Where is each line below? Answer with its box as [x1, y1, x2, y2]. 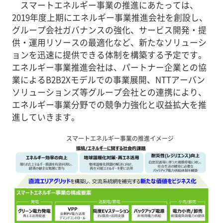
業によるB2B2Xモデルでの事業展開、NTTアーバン [11, 73, 205, 86]
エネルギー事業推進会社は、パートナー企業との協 [11, 61, 207, 73]
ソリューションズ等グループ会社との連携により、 [11, 86, 207, 98]
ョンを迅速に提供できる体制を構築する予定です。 [11, 48, 207, 61]
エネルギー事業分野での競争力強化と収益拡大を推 [11, 98, 207, 111]
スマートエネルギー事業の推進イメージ [66, 134, 174, 143]
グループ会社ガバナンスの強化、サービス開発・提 [11, 23, 207, 36]
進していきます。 [11, 111, 80, 123]
